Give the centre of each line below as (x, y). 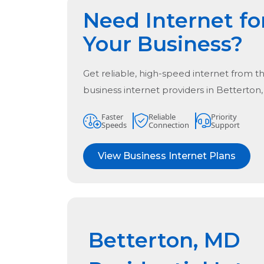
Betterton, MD (164, 240)
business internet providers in (150, 90)
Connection (169, 125)
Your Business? (163, 44)
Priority (224, 117)
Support (225, 125)
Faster (112, 117)
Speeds (114, 125)
